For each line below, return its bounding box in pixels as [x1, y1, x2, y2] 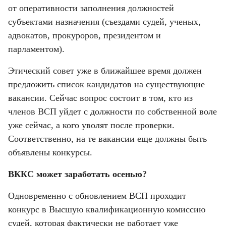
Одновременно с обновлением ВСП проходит [8, 190, 186, 201]
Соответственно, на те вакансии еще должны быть [8, 133, 207, 144]
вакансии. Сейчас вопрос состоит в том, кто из [8, 92, 193, 103]
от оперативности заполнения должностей [8, 3, 174, 13]
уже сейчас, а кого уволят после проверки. [8, 120, 175, 130]
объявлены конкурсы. [8, 147, 92, 157]
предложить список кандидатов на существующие [8, 79, 205, 89]
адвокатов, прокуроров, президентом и [8, 30, 161, 40]
